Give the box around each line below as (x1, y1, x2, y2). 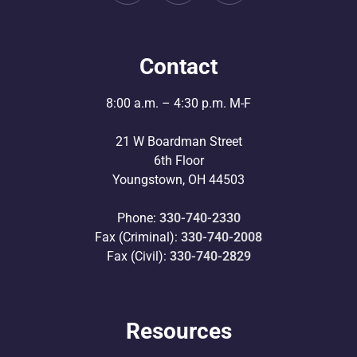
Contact (139, 53, 218, 80)
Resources (125, 318, 232, 344)
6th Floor (153, 153, 204, 168)
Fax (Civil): (106, 249, 170, 264)
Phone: (116, 210, 159, 226)
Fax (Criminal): (95, 229, 181, 245)
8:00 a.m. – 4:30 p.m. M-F (106, 96, 251, 111)
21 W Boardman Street (115, 134, 242, 149)
